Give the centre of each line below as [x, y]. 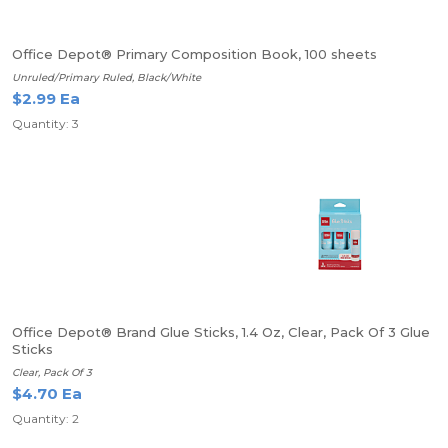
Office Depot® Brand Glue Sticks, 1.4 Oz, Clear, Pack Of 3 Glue [221, 332]
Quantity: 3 [45, 123]
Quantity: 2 [45, 418]
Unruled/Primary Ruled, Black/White [106, 77]
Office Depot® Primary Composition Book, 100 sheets [194, 54]
